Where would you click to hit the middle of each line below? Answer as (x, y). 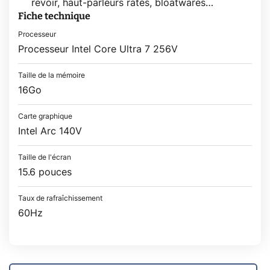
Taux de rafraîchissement (60, 198)
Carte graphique (45, 116)
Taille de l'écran (45, 157)
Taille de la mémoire (52, 75)
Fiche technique (54, 16)
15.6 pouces (45, 172)
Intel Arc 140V (50, 131)
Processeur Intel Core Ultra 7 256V (98, 49)
